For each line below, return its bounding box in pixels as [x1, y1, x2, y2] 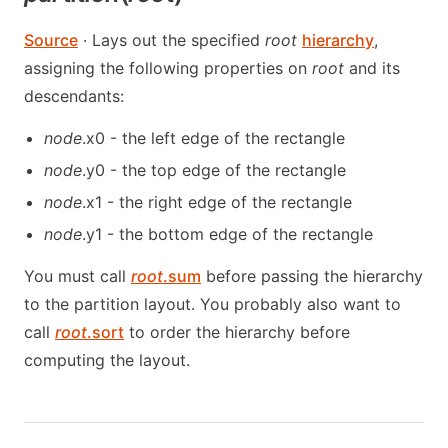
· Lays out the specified [78, 29, 265, 50]
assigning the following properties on [24, 57, 312, 78]
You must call [24, 265, 131, 286]
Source [24, 29, 78, 50]
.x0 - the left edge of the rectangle [82, 127, 345, 148]
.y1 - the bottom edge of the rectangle [82, 223, 373, 244]
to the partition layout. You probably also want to [24, 293, 401, 314]
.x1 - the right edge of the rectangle [82, 191, 352, 212]
